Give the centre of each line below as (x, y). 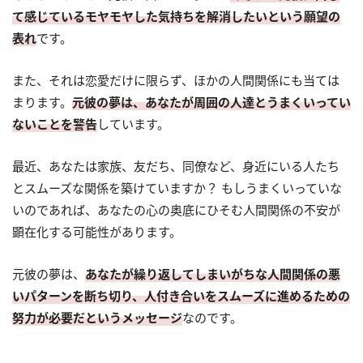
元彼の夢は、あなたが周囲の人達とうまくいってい (211, 102)
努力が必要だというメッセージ (97, 318)
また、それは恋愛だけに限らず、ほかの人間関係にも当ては (176, 81)
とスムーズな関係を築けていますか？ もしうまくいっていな (177, 188)
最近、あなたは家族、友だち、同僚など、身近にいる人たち (176, 167)
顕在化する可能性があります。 (97, 232)
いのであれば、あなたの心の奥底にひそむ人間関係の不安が (176, 210)
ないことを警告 (55, 124)
